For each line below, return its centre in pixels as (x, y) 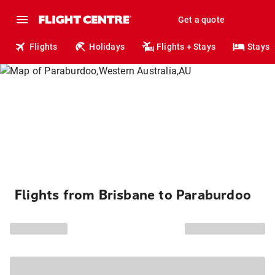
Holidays (107, 47)
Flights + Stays (186, 47)
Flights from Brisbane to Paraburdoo (133, 195)
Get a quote (201, 20)
